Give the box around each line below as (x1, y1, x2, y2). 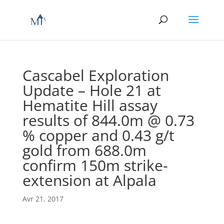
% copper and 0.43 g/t (22, 125, 174, 145)
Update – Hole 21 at (22, 80, 161, 100)
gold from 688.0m (22, 140, 146, 160)
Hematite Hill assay (22, 95, 157, 115)
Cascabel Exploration (22, 65, 169, 85)
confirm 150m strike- (22, 155, 168, 175)
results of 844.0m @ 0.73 (22, 110, 194, 130)
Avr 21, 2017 (22, 194, 63, 203)
